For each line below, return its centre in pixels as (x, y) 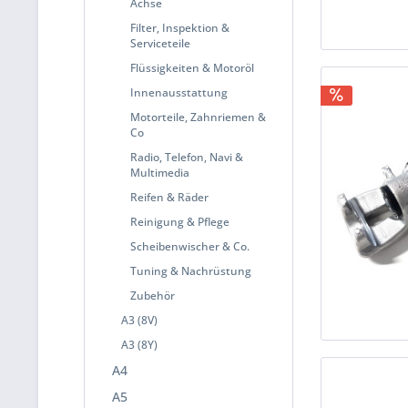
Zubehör (153, 296)
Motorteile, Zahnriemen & (198, 117)
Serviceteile (160, 43)
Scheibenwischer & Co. (190, 246)
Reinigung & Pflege (180, 222)
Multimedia (160, 173)
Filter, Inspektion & (180, 28)
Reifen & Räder (169, 197)
